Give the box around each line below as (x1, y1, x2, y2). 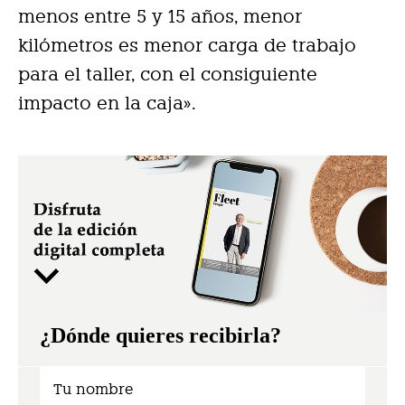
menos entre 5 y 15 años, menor (18, 5, 302, 27)
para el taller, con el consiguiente (18, 63, 317, 85)
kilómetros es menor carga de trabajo (18, 34, 356, 56)
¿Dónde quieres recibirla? (40, 323, 281, 347)
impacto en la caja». (18, 92, 196, 114)
